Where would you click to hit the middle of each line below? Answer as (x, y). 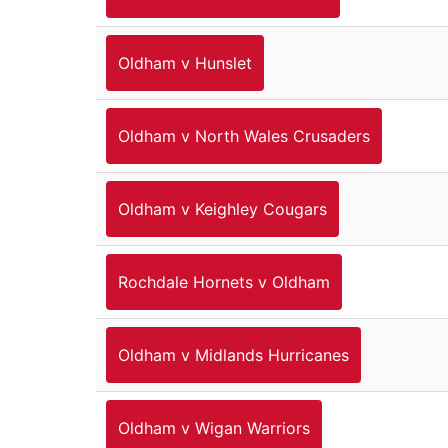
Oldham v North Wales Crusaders (244, 135)
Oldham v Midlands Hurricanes (233, 354)
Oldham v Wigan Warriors (214, 427)
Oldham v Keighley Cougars (222, 208)
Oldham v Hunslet (185, 62)
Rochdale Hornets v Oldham (224, 281)
